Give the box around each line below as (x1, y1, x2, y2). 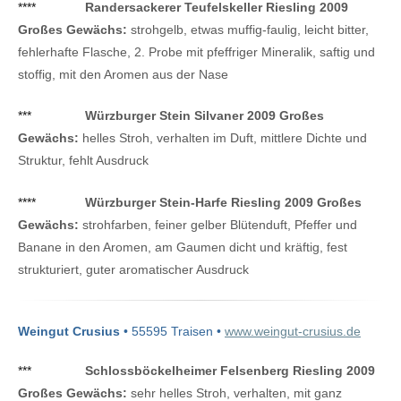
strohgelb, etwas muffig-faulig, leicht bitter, (127, 21, 369, 37)
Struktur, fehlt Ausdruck (18, 153, 149, 168)
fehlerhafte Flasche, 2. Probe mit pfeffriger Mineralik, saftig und (18, 44, 375, 59)
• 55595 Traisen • (120, 323, 225, 338)
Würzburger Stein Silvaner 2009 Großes (85, 108, 324, 124)
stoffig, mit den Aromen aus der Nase (18, 66, 228, 81)
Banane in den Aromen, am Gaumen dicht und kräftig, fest (18, 239, 347, 254)
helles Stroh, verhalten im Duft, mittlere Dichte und (79, 131, 367, 146)
